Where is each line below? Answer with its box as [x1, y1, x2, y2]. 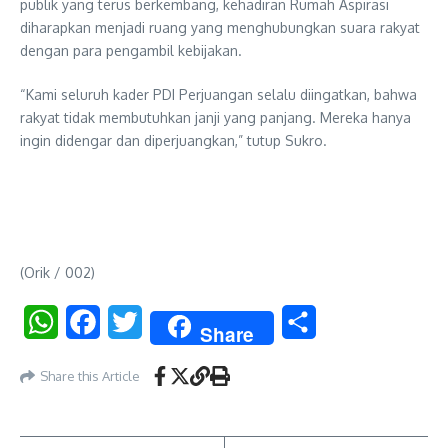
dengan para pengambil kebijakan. [20, 42, 242, 60]
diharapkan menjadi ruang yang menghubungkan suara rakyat [20, 19, 420, 37]
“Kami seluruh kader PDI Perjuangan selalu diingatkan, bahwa [20, 86, 417, 104]
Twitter [142, 312, 195, 333]
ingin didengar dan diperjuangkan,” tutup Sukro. [20, 132, 327, 150]
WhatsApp [58, 312, 133, 333]
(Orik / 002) [20, 264, 95, 282]
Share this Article [40, 367, 140, 384]
